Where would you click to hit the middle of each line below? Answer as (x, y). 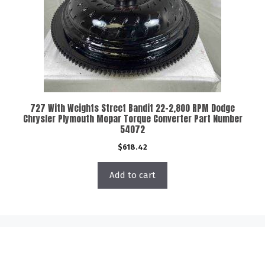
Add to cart (132, 175)
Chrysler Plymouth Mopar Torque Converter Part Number (132, 119)
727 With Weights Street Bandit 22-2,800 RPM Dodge (132, 108)
